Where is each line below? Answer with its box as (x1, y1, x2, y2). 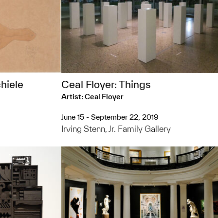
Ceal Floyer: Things (61, 78, 151, 90)
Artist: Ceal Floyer (61, 92, 124, 101)
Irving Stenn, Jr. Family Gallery (61, 124, 171, 133)
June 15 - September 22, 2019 (61, 113, 159, 121)
